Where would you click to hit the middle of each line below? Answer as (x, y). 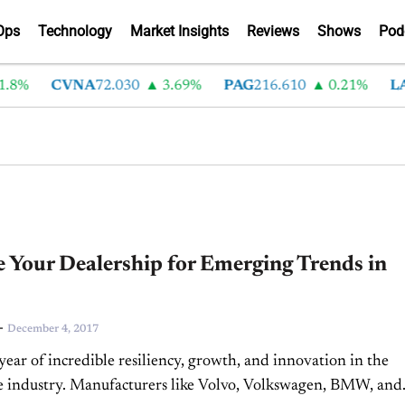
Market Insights (179, 31)
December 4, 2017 (53, 330)
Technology (75, 31)
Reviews (273, 31)
